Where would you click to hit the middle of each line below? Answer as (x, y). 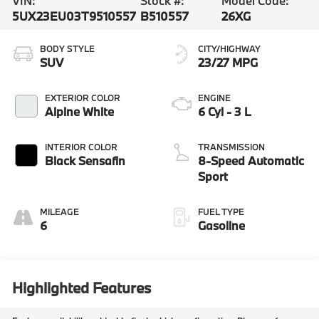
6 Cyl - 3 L (225, 111)
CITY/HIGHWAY (229, 48)
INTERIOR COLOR (82, 146)
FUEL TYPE (221, 211)
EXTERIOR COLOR (83, 97)
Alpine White (80, 111)
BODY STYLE (68, 48)
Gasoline (221, 225)
